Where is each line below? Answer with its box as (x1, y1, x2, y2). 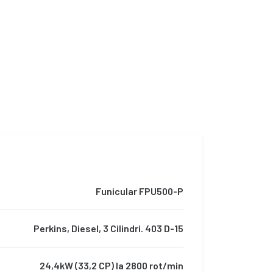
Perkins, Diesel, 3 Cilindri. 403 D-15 (34, 222, 183, 235)
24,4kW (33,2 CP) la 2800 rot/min (40, 260, 183, 272)
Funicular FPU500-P (96, 185, 183, 197)
